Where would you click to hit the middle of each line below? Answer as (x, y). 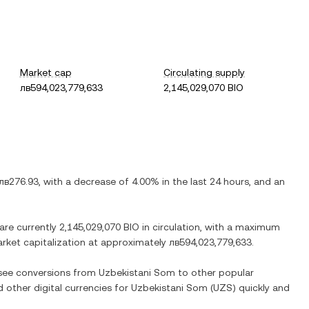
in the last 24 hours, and (217, 181)
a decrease (91, 181)
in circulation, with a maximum (210, 227)
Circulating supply (205, 72)
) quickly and (261, 288)
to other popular (215, 272)
